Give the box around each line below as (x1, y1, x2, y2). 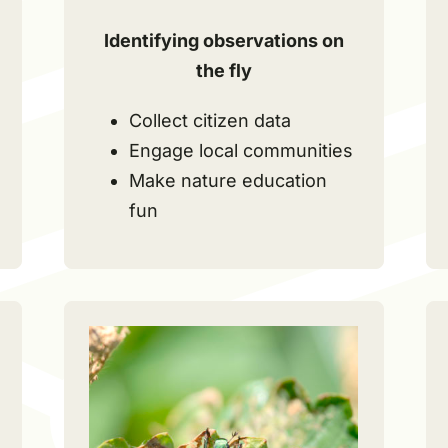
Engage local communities (128, 139, 353, 161)
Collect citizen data (128, 109, 291, 131)
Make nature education (128, 169, 327, 191)
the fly (195, 59, 252, 81)
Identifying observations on (103, 29, 344, 51)
